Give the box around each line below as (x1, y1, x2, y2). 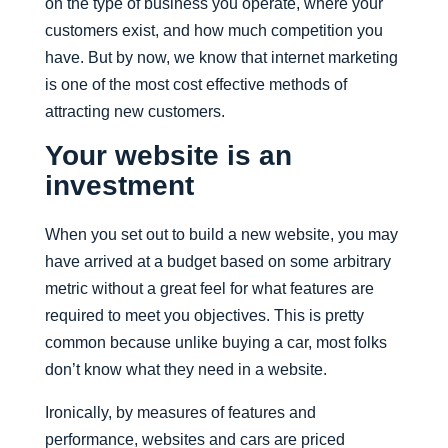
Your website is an (44, 140, 292, 171)
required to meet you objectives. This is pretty (44, 307, 364, 324)
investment (44, 170, 194, 201)
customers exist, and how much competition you (44, 22, 383, 39)
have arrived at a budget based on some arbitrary (44, 253, 391, 270)
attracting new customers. (44, 103, 225, 120)
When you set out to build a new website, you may (44, 226, 398, 243)
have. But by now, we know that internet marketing (44, 49, 398, 66)
